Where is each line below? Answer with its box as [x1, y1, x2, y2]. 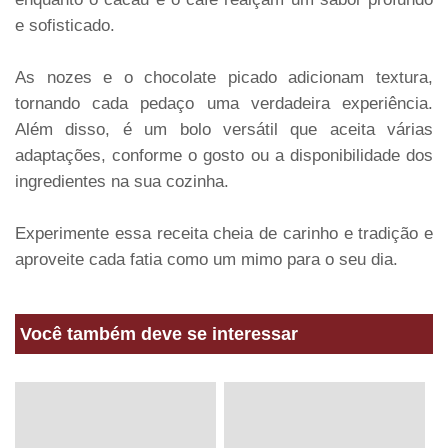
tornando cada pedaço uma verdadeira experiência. [15, 94, 433, 113]
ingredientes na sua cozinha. [15, 172, 229, 191]
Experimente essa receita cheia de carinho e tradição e [15, 224, 433, 243]
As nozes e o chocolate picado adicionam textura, [15, 68, 433, 87]
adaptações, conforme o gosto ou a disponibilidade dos [15, 146, 433, 165]
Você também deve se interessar [20, 324, 298, 344]
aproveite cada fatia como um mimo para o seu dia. [15, 250, 398, 269]
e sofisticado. [15, 16, 115, 35]
